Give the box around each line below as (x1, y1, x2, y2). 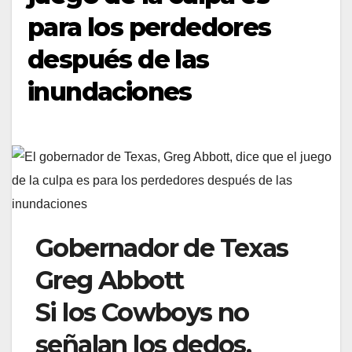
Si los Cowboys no (35, 297, 249, 328)
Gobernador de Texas (35, 233, 288, 264)
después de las (27, 44, 209, 75)
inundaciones (27, 76, 192, 108)
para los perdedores (27, 12, 271, 43)
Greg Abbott (35, 265, 184, 296)
